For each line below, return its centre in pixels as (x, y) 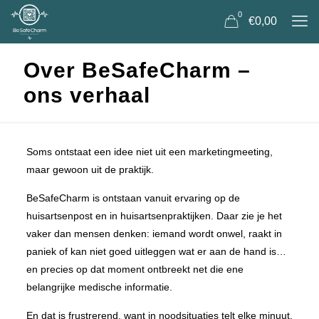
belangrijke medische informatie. (99, 287)
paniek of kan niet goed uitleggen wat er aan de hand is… (156, 251)
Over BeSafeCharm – (137, 70)
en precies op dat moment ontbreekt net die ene (135, 269)
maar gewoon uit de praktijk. (90, 169)
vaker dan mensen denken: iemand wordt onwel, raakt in (154, 234)
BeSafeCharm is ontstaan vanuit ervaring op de (133, 198)
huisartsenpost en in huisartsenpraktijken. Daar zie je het (154, 216)
